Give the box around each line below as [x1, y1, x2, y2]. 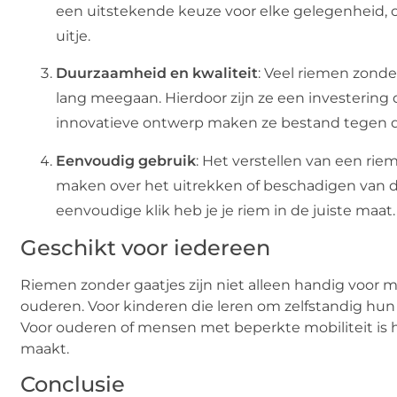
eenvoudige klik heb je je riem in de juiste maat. [56, 201, 395, 219]
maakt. [20, 339, 69, 357]
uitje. [56, 27, 90, 44]
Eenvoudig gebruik [56, 152, 196, 169]
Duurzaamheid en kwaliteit [56, 65, 258, 82]
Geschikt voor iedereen [20, 234, 270, 261]
